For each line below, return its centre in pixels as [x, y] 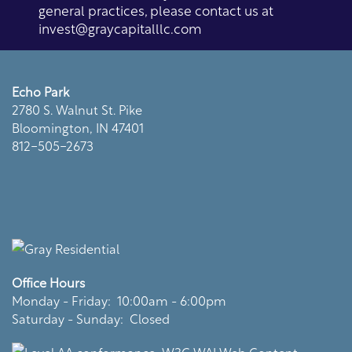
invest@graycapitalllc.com [121, 27]
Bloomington [51, 127]
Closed [150, 318]
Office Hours [48, 282]
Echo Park [40, 91]
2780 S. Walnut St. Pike [77, 109]
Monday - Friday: [61, 300]
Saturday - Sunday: [68, 318]
